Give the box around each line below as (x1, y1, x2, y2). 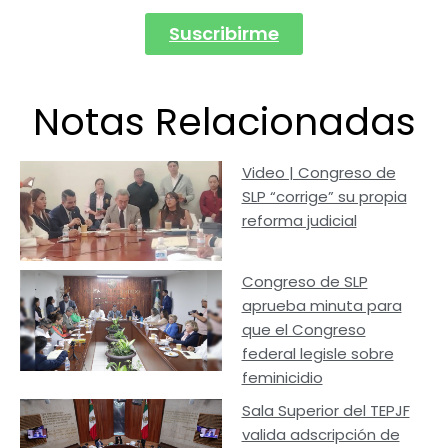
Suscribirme (169, 20, 279, 46)
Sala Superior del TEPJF (241, 400, 410, 422)
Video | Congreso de (241, 161, 396, 183)
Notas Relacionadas (32, 94, 416, 148)
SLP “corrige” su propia (241, 185, 407, 207)
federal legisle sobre (241, 343, 394, 365)
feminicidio (241, 367, 323, 389)
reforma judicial (241, 209, 357, 231)
